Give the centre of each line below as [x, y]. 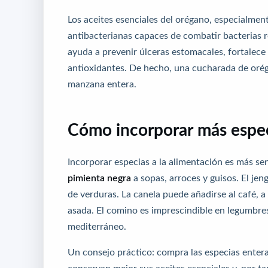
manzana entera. [102, 83]
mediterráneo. [97, 226]
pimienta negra [99, 177]
